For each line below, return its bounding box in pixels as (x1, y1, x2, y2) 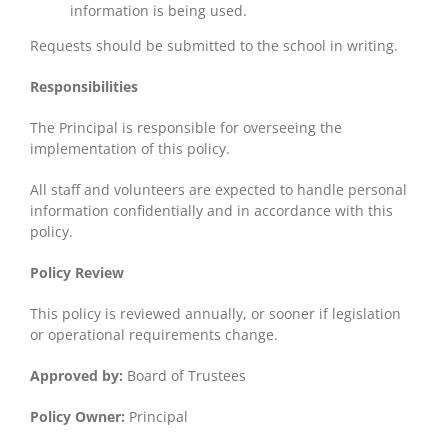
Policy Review (30, 262, 124, 282)
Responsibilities (30, 76, 138, 96)
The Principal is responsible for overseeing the (30, 117, 342, 137)
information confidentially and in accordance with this (30, 200, 393, 220)
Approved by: (30, 365, 123, 385)
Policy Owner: (30, 406, 125, 426)
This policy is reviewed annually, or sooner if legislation (30, 303, 401, 323)
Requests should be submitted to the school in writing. (30, 35, 398, 55)
